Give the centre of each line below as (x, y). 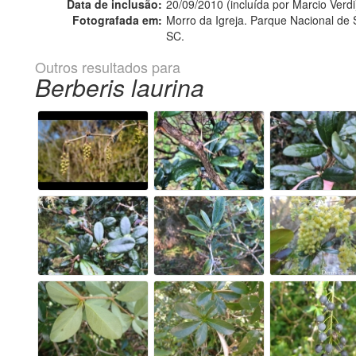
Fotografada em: (117, 20)
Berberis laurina (120, 87)
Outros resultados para (108, 67)
